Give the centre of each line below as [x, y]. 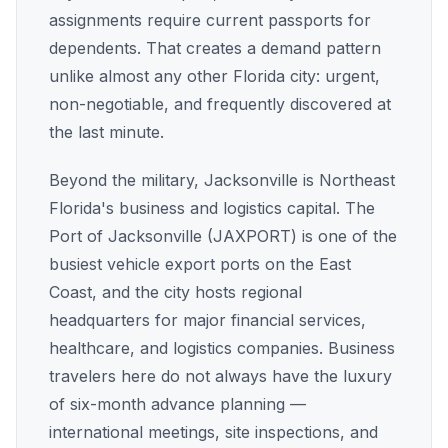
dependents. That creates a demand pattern [215, 48]
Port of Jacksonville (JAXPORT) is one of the [223, 236]
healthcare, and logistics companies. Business [222, 348]
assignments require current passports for [210, 20]
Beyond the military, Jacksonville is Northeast [222, 180]
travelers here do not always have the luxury [220, 376]
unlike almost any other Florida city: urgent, [214, 76]
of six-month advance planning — [177, 404]
